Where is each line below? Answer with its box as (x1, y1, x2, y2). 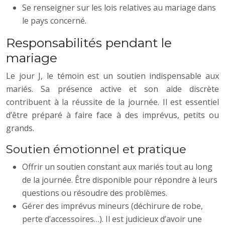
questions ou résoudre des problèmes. (22, 187, 167, 198)
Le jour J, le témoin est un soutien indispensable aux (6, 70, 219, 81)
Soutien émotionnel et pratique (6, 142, 186, 156)
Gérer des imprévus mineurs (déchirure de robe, (22, 200, 203, 211)
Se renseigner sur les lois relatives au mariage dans (22, 2, 216, 13)
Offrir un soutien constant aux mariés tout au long (22, 161, 212, 172)
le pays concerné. (22, 15, 86, 26)
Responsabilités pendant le (6, 35, 172, 50)
